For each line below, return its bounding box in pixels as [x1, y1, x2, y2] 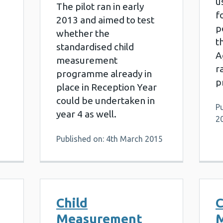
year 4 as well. [56, 109, 116, 119]
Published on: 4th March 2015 [56, 134, 163, 143]
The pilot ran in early [56, 1, 144, 12]
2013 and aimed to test [56, 14, 154, 25]
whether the [56, 28, 110, 39]
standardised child [56, 41, 134, 52]
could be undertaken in [56, 95, 155, 106]
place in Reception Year [56, 82, 157, 93]
